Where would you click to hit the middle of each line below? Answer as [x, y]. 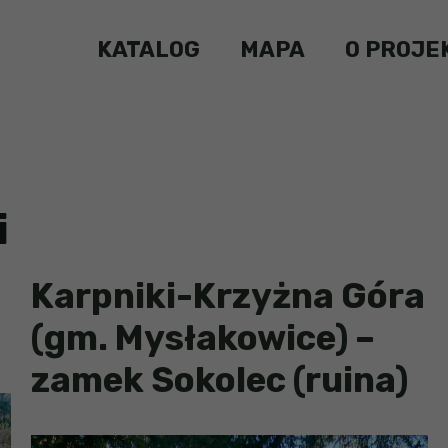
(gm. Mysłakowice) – [203, 338]
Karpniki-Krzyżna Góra [228, 296]
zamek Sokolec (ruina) [219, 380]
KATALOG [148, 49]
